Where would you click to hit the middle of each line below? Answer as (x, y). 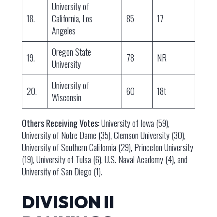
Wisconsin (66, 98)
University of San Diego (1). (62, 172)
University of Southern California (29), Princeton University (107, 147)
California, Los (72, 19)
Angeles (63, 31)
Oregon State (71, 52)
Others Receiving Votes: (60, 123)
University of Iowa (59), (134, 123)
